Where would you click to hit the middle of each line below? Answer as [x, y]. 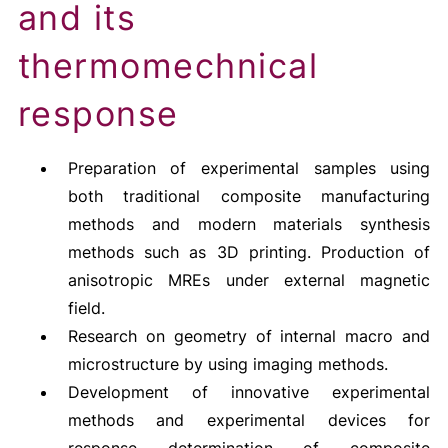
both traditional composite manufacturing [249, 196]
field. [86, 308]
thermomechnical [168, 65]
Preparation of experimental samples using [249, 168]
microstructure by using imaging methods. [227, 364]
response [98, 113]
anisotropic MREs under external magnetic [249, 280]
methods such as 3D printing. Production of [249, 252]
